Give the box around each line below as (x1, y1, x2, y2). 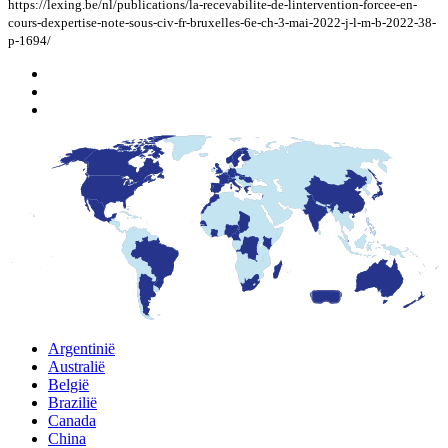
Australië (48, 358, 105, 376)
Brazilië (48, 394, 97, 412)
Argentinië (48, 340, 115, 358)
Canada (48, 412, 96, 430)
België (48, 376, 89, 394)
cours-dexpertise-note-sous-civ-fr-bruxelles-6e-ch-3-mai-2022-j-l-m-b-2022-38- (8, 15, 436, 31)
